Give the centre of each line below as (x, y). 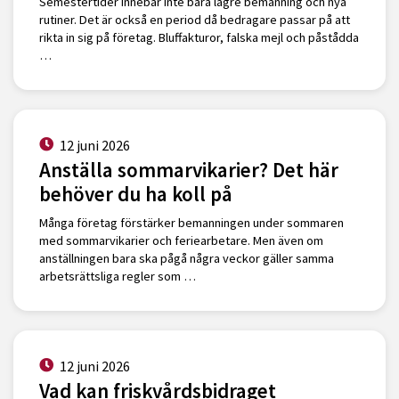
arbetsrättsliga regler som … (117, 277)
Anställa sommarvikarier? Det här (188, 170)
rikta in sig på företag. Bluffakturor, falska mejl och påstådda (199, 38)
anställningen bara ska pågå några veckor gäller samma (186, 259)
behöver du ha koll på (135, 194)
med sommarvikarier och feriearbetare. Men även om (181, 241)
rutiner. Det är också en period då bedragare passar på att (194, 20)
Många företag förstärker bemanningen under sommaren (191, 223)
